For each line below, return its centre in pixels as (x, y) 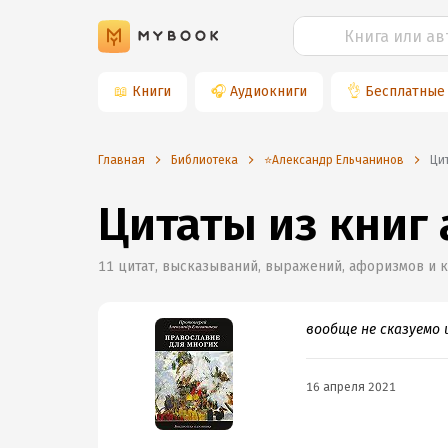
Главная (121, 160)
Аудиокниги (268, 91)
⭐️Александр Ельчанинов (334, 160)
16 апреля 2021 (351, 387)
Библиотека (204, 160)
